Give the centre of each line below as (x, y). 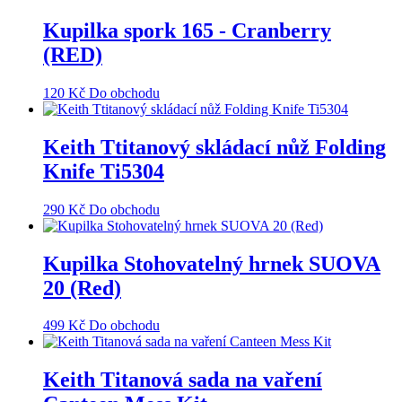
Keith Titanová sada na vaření (183, 380)
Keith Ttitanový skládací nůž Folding (214, 147)
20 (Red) (82, 288)
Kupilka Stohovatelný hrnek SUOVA (212, 263)
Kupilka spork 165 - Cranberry (187, 30)
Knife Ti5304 (104, 171)
